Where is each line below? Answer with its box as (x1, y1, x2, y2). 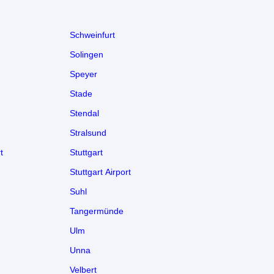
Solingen (70, 49, 103, 59)
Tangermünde (70, 206, 124, 216)
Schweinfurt (70, 29, 115, 40)
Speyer (70, 68, 97, 79)
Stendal (70, 108, 99, 118)
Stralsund (70, 127, 106, 138)
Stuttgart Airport (70, 166, 131, 177)
